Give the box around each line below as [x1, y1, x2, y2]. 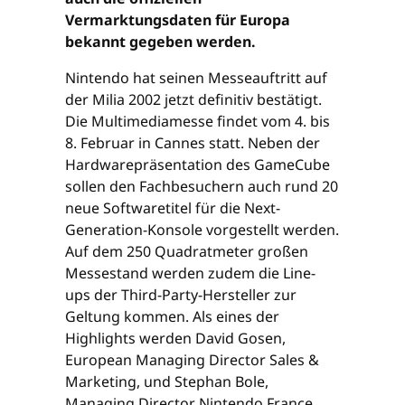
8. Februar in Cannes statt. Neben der [65, 132, 320, 153]
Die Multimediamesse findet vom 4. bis [65, 110, 330, 131]
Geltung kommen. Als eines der [65, 306, 279, 326]
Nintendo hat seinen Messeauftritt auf [65, 67, 327, 88]
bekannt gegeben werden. [65, 31, 256, 52]
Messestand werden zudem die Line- [65, 262, 316, 283]
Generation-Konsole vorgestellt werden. [65, 219, 339, 240]
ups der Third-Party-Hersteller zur [65, 284, 297, 305]
